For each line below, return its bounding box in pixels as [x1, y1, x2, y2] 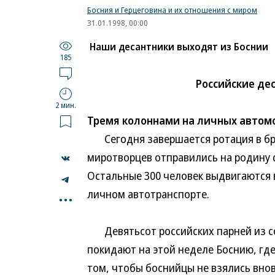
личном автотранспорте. [87, 187, 209, 201]
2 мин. [55, 100, 76, 110]
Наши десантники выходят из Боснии [90, 40, 268, 53]
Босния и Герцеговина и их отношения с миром [87, 4, 257, 15]
